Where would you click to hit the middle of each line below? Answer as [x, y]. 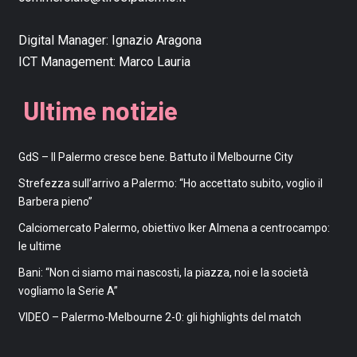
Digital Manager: [65, 40]
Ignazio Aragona [156, 40]
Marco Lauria [154, 61]
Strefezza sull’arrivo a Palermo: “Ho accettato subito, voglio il [170, 183]
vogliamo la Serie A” [68, 290]
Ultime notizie [100, 110]
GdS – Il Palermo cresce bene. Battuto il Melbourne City [155, 157]
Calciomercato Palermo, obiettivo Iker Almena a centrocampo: [174, 228]
